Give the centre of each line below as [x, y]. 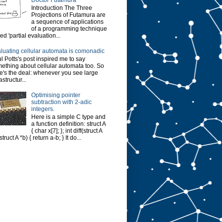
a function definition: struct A [68, 124]
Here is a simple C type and [68, 117]
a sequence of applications [67, 22]
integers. [43, 109]
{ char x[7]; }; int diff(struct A [66, 131]
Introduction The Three [61, 8]
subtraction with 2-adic [61, 102]
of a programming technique [69, 28]
